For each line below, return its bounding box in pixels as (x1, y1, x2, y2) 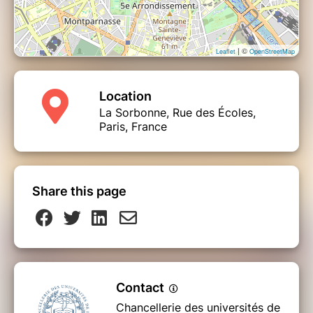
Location (99, 88, 152, 103)
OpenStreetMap (249, 46, 295, 56)
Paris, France (99, 119, 167, 133)
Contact (116, 279, 167, 295)
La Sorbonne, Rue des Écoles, (99, 105, 256, 119)
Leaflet (216, 46, 235, 56)
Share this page (32, 183, 126, 198)
